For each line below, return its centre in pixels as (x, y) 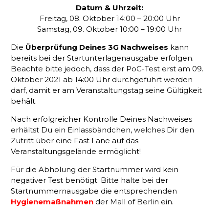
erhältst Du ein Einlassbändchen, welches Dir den (103, 130)
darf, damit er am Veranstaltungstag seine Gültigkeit (107, 90)
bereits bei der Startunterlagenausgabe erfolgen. (102, 58)
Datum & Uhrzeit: (109, 8)
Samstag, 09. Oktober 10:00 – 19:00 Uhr (109, 29)
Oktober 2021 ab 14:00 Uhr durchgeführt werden (102, 79)
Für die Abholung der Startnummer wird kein (95, 169)
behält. (24, 101)
